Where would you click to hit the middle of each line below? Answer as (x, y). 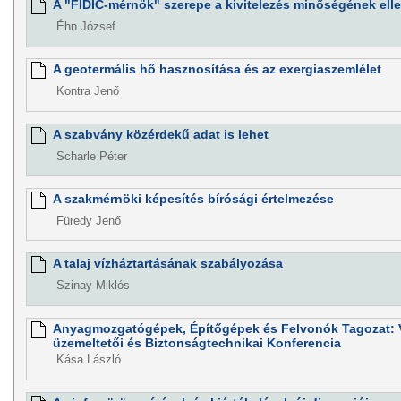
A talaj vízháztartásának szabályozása (167, 264)
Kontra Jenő (87, 91)
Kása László (88, 360)
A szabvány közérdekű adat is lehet (160, 134)
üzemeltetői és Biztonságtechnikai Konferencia (196, 342)
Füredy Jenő (88, 220)
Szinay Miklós (93, 286)
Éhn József (85, 27)
